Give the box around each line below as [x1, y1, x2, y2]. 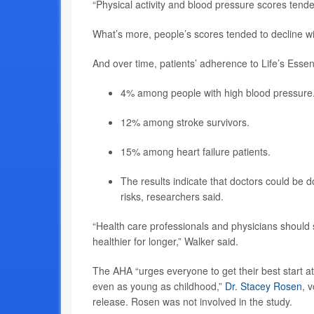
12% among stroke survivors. [121, 115, 250, 130]
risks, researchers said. [121, 189, 224, 204]
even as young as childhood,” [93, 279, 225, 294]
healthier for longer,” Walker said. [93, 234, 238, 249]
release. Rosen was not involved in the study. [93, 294, 292, 309]
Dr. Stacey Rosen [225, 279, 302, 294]
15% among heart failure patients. [121, 144, 271, 159]
